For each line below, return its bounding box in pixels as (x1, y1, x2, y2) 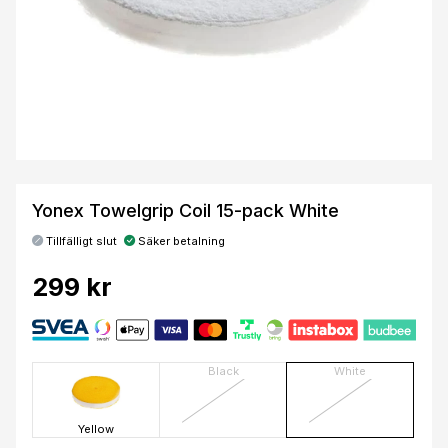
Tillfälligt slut (43, 233, 117, 248)
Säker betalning (135, 233, 225, 248)
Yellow (78, 422, 114, 437)
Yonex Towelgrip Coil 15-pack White (32, 199, 339, 221)
